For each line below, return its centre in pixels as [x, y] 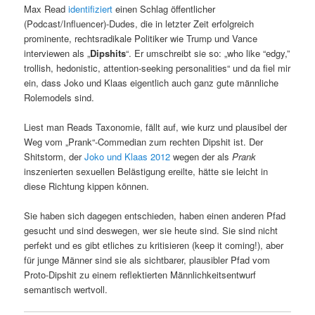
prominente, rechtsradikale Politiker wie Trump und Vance [141, 39]
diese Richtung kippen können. [87, 186]
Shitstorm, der [54, 157]
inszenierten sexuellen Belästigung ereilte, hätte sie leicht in [146, 172]
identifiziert [91, 9]
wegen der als [201, 157]
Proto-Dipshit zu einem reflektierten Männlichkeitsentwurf [140, 275]
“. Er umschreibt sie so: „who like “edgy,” [208, 53]
